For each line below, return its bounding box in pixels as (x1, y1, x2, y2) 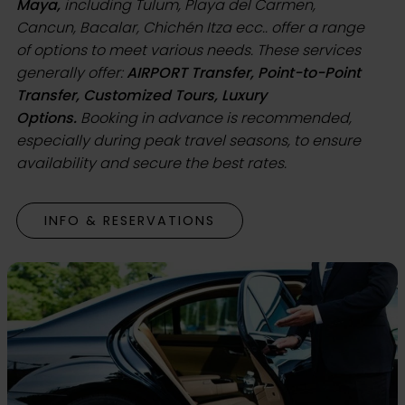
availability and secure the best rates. (16, 153, 287, 174)
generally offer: (16, 62, 127, 84)
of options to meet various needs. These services (16, 40, 361, 61)
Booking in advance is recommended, (80, 108, 352, 129)
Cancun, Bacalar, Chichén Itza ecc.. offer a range (16, 17, 364, 39)
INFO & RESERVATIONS (44, 212, 215, 231)
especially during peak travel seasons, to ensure (16, 130, 361, 152)
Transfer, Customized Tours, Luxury (16, 85, 267, 107)
